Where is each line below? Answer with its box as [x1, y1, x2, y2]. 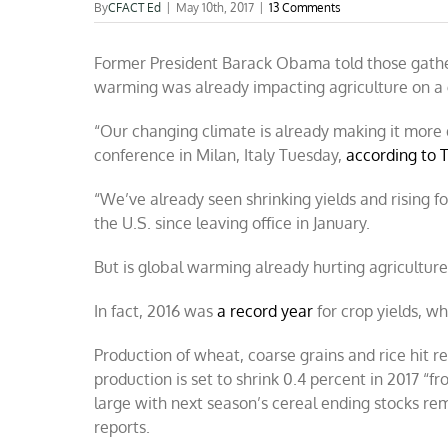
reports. [94, 417, 151, 437]
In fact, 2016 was [94, 301, 218, 321]
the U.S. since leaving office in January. [94, 213, 371, 233]
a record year [217, 301, 314, 321]
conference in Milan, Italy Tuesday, [94, 145, 347, 165]
